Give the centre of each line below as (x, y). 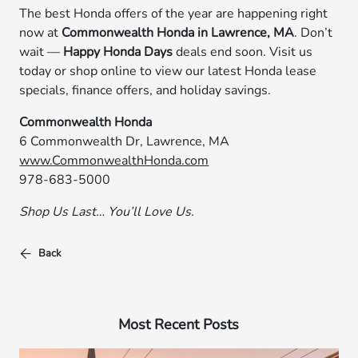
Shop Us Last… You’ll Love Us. (107, 212)
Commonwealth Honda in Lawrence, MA (178, 33)
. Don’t (314, 33)
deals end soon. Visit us (243, 52)
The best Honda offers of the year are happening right (174, 14)
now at (41, 33)
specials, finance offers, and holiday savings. (145, 90)
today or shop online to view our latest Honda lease (168, 71)
